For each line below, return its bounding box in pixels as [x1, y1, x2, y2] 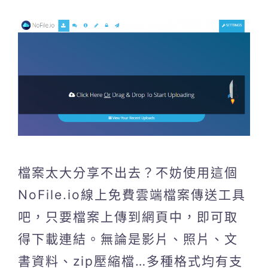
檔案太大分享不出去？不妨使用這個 [18, 165, 238, 180]
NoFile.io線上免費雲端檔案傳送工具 [18, 187, 246, 202]
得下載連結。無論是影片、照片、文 [18, 231, 238, 246]
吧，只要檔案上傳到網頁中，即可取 [18, 209, 238, 224]
